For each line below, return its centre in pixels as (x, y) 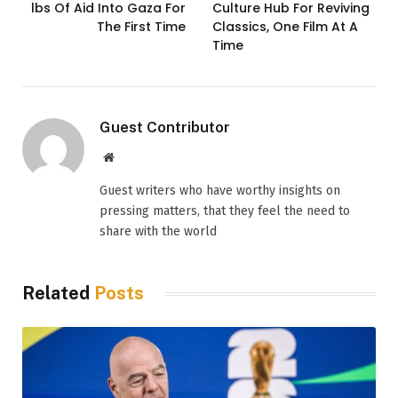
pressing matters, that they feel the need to (225, 211)
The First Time (141, 27)
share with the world (158, 232)
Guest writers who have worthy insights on (220, 191)
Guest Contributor (165, 127)
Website (133, 157)
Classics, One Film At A (285, 27)
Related (58, 294)
